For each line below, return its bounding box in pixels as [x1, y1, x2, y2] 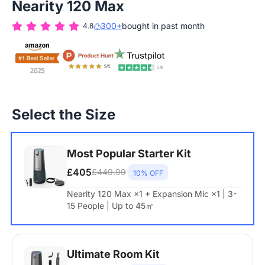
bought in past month [122, 21, 205, 31]
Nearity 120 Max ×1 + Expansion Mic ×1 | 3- [67, 189, 237, 199]
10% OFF [133, 169, 163, 178]
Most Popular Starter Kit [67, 147, 191, 160]
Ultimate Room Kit [67, 248, 160, 261]
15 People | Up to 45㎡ [67, 201, 154, 211]
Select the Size [12, 106, 115, 124]
